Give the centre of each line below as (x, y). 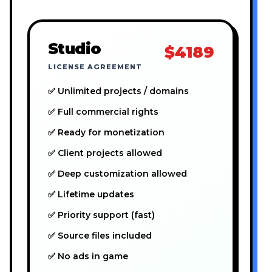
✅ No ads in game (88, 257)
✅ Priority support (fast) (101, 215)
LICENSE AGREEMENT (95, 67)
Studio (75, 49)
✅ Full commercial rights (103, 112)
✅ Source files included (100, 236)
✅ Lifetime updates (91, 195)
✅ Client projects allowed (105, 153)
